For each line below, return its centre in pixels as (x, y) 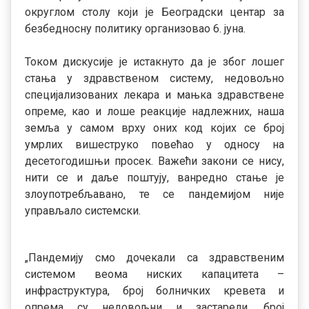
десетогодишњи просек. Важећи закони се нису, (154, 161)
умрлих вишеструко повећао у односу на (154, 144)
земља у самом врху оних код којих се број (154, 128)
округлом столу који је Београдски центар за (154, 12)
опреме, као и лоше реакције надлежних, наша (154, 111)
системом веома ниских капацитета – (154, 274)
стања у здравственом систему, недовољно (154, 78)
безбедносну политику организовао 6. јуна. (135, 29)
